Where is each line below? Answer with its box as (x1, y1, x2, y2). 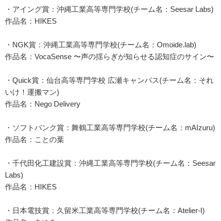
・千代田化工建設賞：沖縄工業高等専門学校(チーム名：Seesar (5, 159, 216, 168)
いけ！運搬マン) (5, 88, 59, 97)
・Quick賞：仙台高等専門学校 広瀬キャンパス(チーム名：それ (5, 76, 214, 85)
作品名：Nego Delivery (5, 100, 80, 109)
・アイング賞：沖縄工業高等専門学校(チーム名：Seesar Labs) (5, 5, 214, 14)
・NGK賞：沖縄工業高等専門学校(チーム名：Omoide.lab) (5, 40, 196, 49)
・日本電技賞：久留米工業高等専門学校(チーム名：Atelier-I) (5, 206, 205, 215)
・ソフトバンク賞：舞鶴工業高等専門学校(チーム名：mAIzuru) (5, 123, 215, 132)
